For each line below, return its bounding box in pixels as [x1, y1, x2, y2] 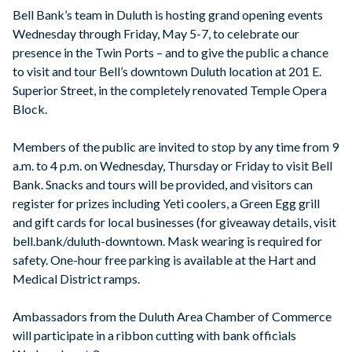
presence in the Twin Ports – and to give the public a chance [13, 45, 328, 60]
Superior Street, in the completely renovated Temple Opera [13, 82, 327, 98]
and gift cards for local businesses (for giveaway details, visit [13, 214, 336, 230]
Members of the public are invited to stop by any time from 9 [13, 139, 339, 155]
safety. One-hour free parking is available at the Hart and [13, 252, 316, 268]
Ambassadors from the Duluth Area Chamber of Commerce [13, 309, 332, 324]
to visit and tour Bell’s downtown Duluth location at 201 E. [13, 64, 321, 79]
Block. [13, 101, 47, 117]
